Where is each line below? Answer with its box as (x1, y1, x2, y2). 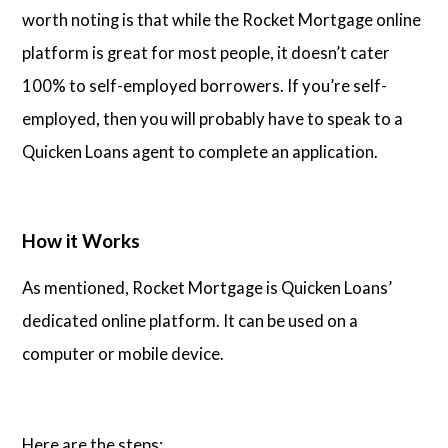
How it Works (22, 228, 141, 252)
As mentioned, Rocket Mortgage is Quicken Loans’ (22, 277, 393, 299)
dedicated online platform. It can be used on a (22, 310, 359, 332)
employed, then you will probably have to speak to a (22, 108, 404, 130)
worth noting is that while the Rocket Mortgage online (22, 9, 422, 31)
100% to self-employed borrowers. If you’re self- (22, 75, 388, 97)
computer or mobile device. (22, 343, 225, 365)
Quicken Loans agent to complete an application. (22, 141, 379, 163)
